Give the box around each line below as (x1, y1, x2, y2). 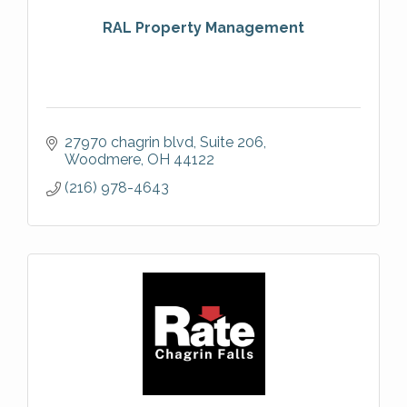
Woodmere (65, 151, 141, 169)
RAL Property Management (103, 18, 304, 36)
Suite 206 (200, 134, 263, 152)
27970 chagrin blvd (65, 134, 194, 152)
